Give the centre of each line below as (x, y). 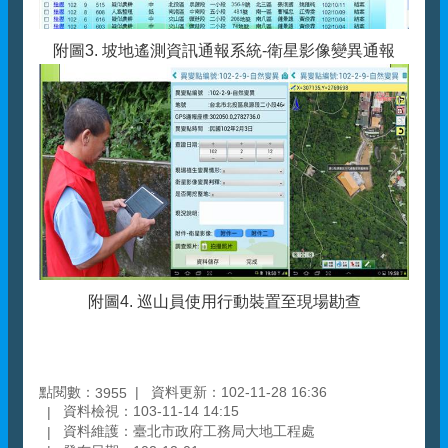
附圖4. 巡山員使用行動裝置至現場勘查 (224, 302)
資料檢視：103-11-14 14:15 (151, 411)
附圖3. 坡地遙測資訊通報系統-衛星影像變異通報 (224, 51)
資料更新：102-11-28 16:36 (239, 391)
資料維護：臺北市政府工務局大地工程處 (189, 431)
